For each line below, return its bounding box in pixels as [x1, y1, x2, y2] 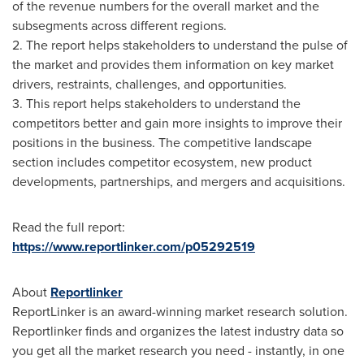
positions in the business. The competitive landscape [12, 133, 312, 152]
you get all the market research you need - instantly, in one [12, 341, 344, 360]
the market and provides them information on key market [12, 55, 334, 74]
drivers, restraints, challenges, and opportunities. [12, 75, 287, 93]
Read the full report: [12, 218, 125, 236]
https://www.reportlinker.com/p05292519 [12, 237, 255, 256]
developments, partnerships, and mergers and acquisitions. [12, 172, 345, 191]
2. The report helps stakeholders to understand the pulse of [12, 36, 348, 54]
